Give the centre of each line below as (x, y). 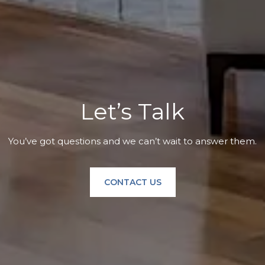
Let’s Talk (132, 111)
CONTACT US (132, 182)
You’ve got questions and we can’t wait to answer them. (132, 141)
